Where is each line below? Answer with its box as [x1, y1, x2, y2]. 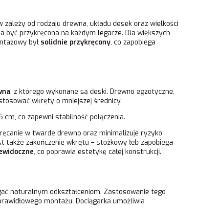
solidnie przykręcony [41, 38, 110, 47]
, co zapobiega [110, 38, 155, 47]
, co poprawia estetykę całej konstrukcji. [34, 147, 161, 157]
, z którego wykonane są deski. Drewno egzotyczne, [10, 87, 175, 97]
